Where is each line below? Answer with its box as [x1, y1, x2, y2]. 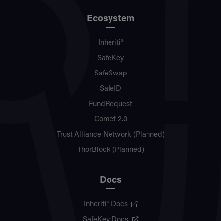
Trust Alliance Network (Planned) [56, 131, 165, 139]
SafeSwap [94, 70, 127, 77]
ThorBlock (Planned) [77, 146, 144, 154]
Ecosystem [87, 14, 134, 24]
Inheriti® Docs [83, 201, 128, 209]
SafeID [100, 85, 121, 93]
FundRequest [89, 100, 132, 108]
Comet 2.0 [94, 115, 127, 123]
